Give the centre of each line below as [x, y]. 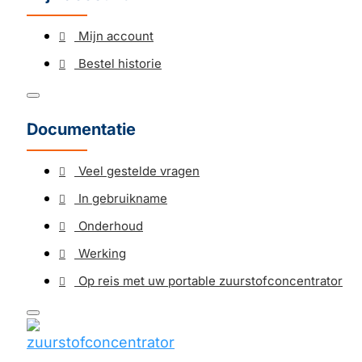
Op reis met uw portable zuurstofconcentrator [210, 281]
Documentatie [81, 129]
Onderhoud [111, 226]
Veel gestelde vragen [139, 171]
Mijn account [116, 36]
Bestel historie [120, 63]
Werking [102, 253]
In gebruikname [123, 198]
